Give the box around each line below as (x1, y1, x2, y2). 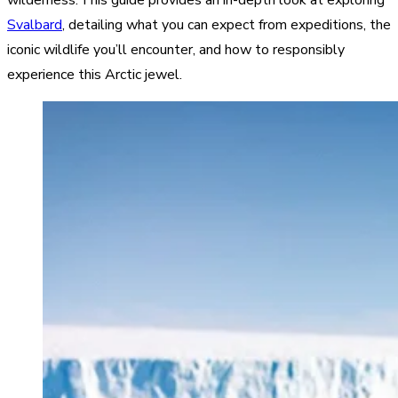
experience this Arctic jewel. (7, 64, 186, 84)
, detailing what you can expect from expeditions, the (62, 14, 391, 35)
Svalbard (7, 14, 62, 35)
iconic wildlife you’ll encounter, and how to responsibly (7, 39, 345, 60)
